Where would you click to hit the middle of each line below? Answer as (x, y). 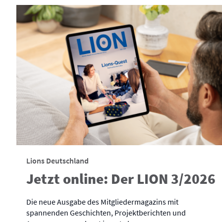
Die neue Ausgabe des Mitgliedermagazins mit (102, 202)
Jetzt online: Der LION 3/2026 (121, 179)
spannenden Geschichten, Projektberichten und (106, 213)
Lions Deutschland (57, 161)
